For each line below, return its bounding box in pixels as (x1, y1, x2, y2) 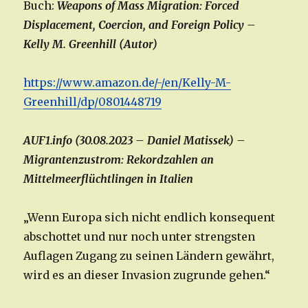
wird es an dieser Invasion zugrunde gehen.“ (23, 268, 271, 283)
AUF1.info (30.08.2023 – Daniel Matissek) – (23, 133, 246, 148)
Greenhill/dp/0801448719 (23, 95, 162, 109)
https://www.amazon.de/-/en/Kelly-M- (23, 76, 232, 90)
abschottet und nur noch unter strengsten (23, 230, 256, 244)
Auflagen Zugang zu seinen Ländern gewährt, (23, 249, 275, 263)
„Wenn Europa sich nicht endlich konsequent (23, 210, 276, 225)
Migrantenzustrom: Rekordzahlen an (23, 153, 214, 167)
